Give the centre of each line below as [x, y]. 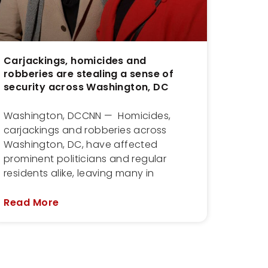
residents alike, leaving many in [79, 173]
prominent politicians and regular [85, 159]
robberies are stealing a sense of [89, 74]
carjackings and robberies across [85, 130]
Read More [31, 202]
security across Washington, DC [86, 87]
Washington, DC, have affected [81, 144]
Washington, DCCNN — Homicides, [87, 115]
